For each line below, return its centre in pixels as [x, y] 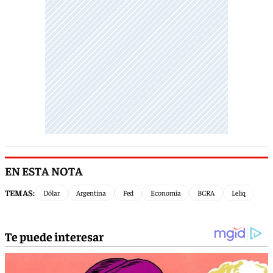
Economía [165, 193]
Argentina [91, 193]
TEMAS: [20, 192]
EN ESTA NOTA [44, 170]
